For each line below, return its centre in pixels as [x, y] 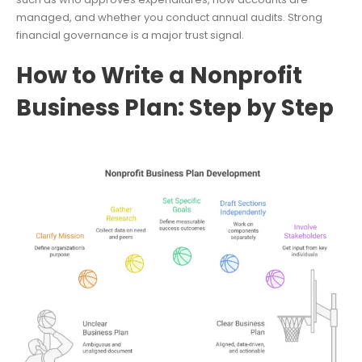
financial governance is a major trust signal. [130, 36]
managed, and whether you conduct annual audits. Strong [169, 18]
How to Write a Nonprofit [159, 75]
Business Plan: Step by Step [175, 107]
